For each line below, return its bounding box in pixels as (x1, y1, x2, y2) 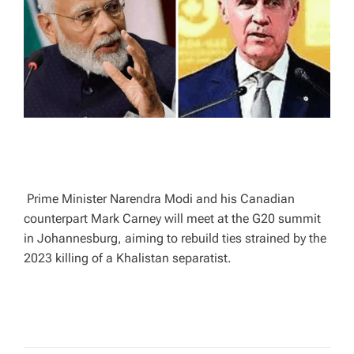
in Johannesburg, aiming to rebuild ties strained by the (24, 231, 326, 247)
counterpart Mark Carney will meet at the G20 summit (24, 211, 321, 227)
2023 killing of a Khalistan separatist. (24, 250, 238, 266)
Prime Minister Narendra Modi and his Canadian (24, 191, 295, 207)
